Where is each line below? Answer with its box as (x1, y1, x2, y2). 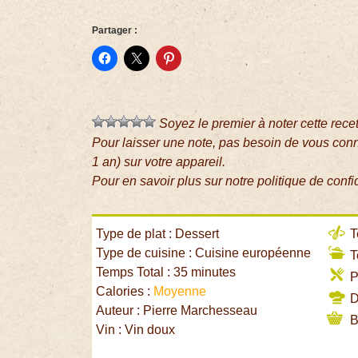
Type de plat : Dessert (96, 227, 220, 241)
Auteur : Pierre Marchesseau (96, 304, 258, 318)
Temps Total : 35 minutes (96, 265, 237, 280)
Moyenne (153, 284, 207, 299)
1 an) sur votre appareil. (92, 155, 226, 169)
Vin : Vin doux (96, 323, 176, 337)
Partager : (92, 25, 138, 37)
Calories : (96, 284, 154, 299)
